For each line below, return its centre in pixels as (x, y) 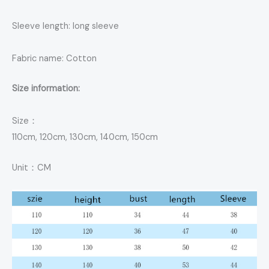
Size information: (46, 89)
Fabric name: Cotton (54, 58)
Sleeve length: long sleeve (65, 26)
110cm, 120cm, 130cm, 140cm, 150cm (85, 138)
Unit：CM (32, 168)
